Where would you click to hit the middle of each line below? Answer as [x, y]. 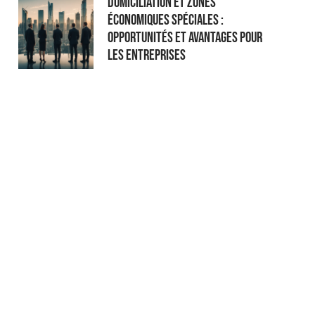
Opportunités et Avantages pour [185, 37]
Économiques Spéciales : [166, 20]
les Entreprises [147, 55]
